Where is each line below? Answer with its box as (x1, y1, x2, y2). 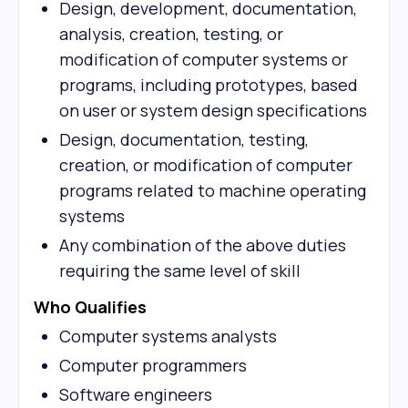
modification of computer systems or (59, 48, 348, 70)
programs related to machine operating (59, 179, 366, 201)
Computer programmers (59, 354, 247, 376)
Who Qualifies (34, 296, 147, 318)
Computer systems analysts (59, 325, 277, 347)
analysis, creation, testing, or (59, 23, 283, 45)
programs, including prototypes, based (59, 74, 358, 96)
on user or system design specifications (59, 99, 367, 121)
